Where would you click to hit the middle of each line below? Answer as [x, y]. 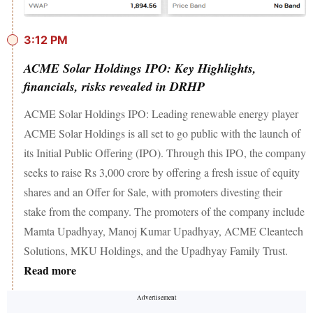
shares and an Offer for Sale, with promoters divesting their [153, 191]
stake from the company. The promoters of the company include [164, 211]
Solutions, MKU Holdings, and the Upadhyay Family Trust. [156, 250]
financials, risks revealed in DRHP [114, 86]
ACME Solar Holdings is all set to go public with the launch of [162, 133]
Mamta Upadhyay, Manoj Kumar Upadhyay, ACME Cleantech [163, 231]
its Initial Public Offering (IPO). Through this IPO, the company [165, 152]
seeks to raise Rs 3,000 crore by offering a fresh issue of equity [162, 172]
